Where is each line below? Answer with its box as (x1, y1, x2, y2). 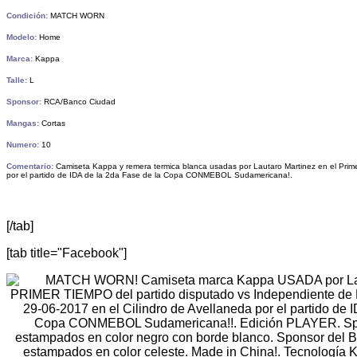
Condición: (6, 10, 48, 20)
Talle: (6, 75, 29, 84)
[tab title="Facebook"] (6, 245, 127, 260)
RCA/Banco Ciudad (41, 96, 116, 106)
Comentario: (6, 161, 53, 171)
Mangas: (6, 118, 41, 127)
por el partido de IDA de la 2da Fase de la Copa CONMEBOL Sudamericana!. (6, 170, 292, 179)
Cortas (41, 118, 65, 127)
